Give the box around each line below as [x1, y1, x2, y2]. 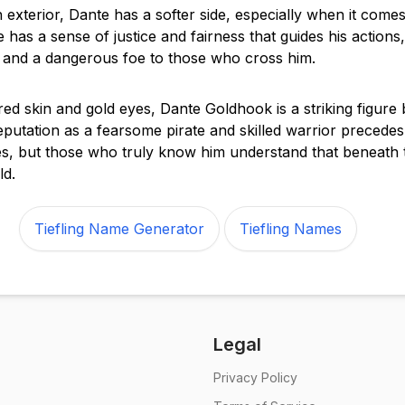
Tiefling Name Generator [34, 220, 204, 238]
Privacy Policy [213, 370, 297, 385]
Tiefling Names [240, 220, 342, 238]
